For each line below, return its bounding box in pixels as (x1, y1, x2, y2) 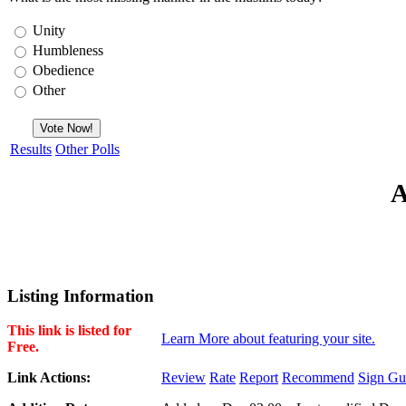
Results (10, 140, 52, 157)
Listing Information (7, 285, 154, 305)
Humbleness (33, 42, 103, 58)
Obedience (33, 62, 94, 78)
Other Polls (55, 140, 120, 157)
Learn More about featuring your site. (161, 331, 375, 347)
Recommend (282, 370, 354, 386)
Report (239, 370, 278, 386)
